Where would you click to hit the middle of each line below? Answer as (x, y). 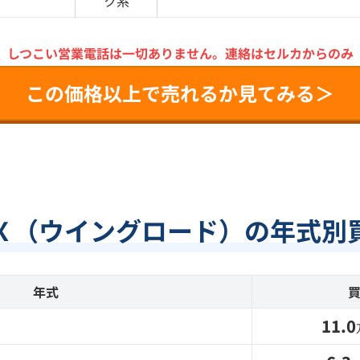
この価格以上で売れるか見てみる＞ (180, 93)
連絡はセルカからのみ (289, 53)
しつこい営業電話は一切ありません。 (116, 53)
